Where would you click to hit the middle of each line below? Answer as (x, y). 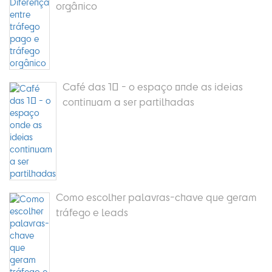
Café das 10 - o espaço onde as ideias (153, 86)
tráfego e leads (92, 212)
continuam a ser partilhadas (128, 101)
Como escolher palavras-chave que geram (156, 197)
